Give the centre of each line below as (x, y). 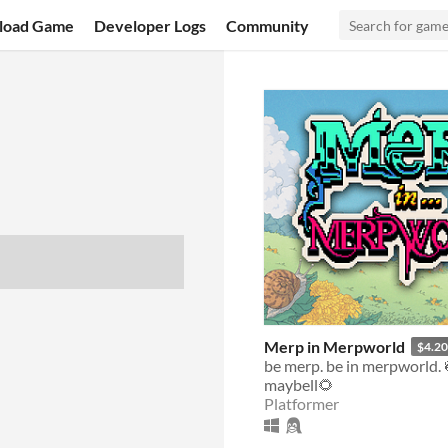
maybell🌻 (299, 384)
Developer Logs (150, 25)
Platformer (301, 403)
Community (268, 25)
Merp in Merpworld (334, 346)
